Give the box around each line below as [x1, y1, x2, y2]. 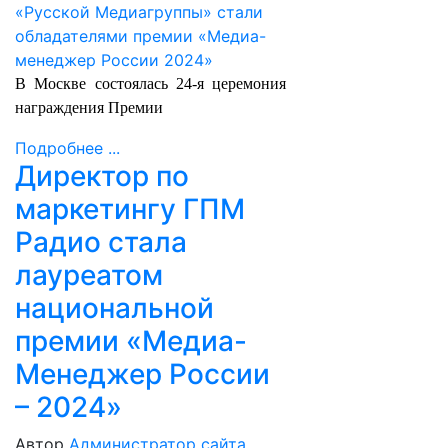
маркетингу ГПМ [15, 192, 245, 226]
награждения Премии [15, 99, 163, 116]
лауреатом [15, 258, 163, 292]
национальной [15, 291, 214, 325]
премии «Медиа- [15, 324, 247, 358]
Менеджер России [15, 357, 270, 391]
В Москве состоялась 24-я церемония [15, 75, 287, 92]
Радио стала [15, 225, 187, 259]
